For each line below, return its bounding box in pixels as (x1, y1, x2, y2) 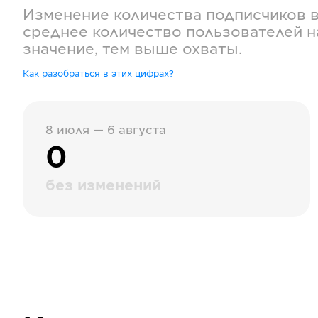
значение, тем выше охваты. (23, 43, 242, 57)
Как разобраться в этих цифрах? (23, 70, 174, 78)
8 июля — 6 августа (45, 125, 166, 136)
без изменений (45, 179, 161, 193)
